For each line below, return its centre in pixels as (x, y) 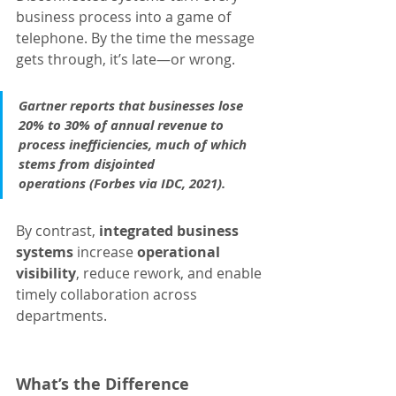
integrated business (171, 231)
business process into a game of (125, 17)
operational (180, 252)
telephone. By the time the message (137, 38)
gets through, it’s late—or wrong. (126, 60)
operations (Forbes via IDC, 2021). (122, 184)
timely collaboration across (108, 295)
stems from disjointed (88, 164)
